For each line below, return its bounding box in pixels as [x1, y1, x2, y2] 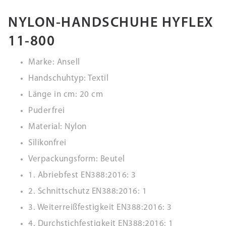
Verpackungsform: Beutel [28, 155, 125, 163]
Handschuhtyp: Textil [28, 74, 108, 83]
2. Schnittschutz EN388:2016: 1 [28, 187, 147, 196]
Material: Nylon [28, 123, 87, 131]
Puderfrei [28, 106, 65, 115]
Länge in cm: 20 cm [28, 90, 103, 99]
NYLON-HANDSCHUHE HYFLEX [8, 16, 214, 30]
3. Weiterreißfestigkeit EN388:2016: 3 [28, 203, 172, 212]
